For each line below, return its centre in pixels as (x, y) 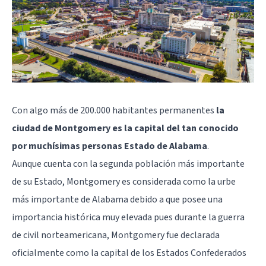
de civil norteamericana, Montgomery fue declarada (116, 235)
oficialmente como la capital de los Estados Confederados (129, 253)
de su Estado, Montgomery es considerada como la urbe (124, 181)
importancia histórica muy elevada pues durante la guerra (128, 217)
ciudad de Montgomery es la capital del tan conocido (125, 128)
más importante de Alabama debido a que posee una (117, 199)
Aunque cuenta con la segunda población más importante (128, 164)
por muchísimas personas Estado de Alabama (110, 146)
